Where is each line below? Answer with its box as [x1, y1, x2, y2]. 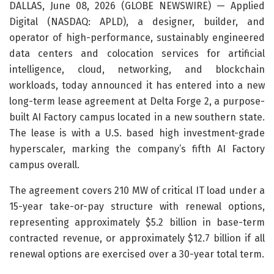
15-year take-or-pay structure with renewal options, [9, 200, 265, 212]
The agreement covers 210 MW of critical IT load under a [9, 184, 265, 196]
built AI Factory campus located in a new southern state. [9, 111, 265, 123]
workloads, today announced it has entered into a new [9, 79, 265, 91]
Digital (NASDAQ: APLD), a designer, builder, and [9, 15, 265, 28]
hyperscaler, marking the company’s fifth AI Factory [9, 143, 265, 155]
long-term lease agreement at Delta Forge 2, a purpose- [9, 95, 265, 107]
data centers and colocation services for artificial [9, 47, 265, 59]
